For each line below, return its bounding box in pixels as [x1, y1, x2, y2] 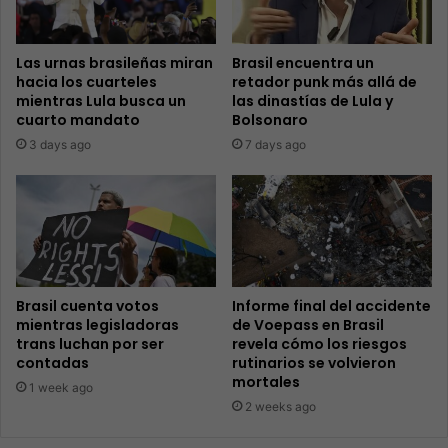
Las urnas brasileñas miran [16, 52, 213, 73]
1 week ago [29, 380, 93, 396]
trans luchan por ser [16, 334, 164, 355]
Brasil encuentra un [232, 52, 374, 73]
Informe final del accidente [232, 296, 431, 317]
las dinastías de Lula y [232, 90, 393, 111]
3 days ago [29, 136, 91, 152]
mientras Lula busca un [16, 90, 186, 111]
